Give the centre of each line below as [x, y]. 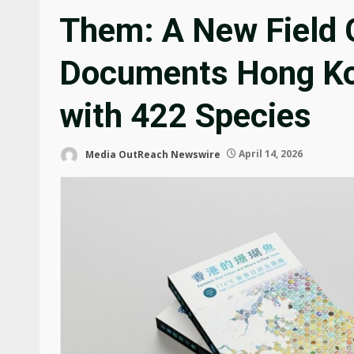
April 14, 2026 [269, 154]
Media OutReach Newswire [152, 154]
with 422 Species [185, 115]
